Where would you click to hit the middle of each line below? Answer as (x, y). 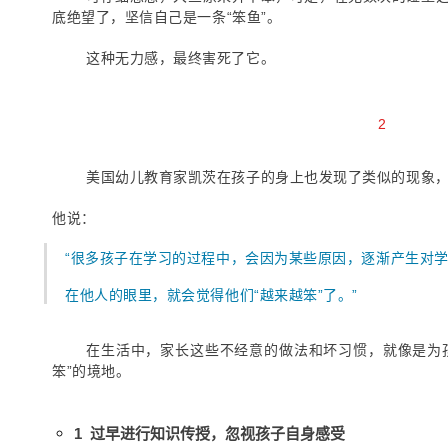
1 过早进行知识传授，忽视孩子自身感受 (209, 433)
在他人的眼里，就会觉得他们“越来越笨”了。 (209, 295)
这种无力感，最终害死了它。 (181, 58)
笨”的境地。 (91, 371)
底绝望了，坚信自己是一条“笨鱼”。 (167, 17)
